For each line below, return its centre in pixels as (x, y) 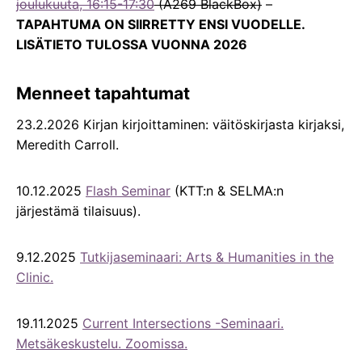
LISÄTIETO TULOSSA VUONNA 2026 (132, 45)
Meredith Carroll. (67, 144)
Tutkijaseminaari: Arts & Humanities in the (207, 257)
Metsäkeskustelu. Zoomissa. (102, 343)
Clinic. (35, 277)
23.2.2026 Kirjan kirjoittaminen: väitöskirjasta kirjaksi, (180, 124)
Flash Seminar (128, 190)
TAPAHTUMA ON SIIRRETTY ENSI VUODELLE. (160, 25)
